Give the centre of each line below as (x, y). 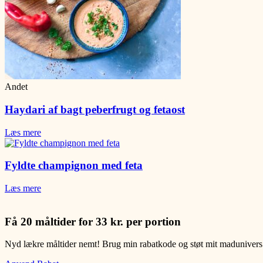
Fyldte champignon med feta (74, 166)
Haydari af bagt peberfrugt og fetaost (95, 109)
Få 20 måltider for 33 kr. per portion (93, 221)
